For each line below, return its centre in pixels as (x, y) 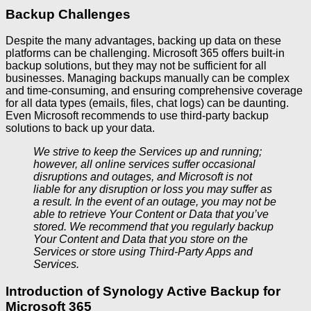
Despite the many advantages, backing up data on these (143, 41)
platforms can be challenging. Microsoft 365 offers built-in (145, 53)
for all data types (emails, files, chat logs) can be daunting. (147, 103)
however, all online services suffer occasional (144, 165)
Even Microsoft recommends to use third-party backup (137, 116)
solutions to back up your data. (80, 128)
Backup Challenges (68, 14)
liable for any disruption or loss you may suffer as (153, 190)
